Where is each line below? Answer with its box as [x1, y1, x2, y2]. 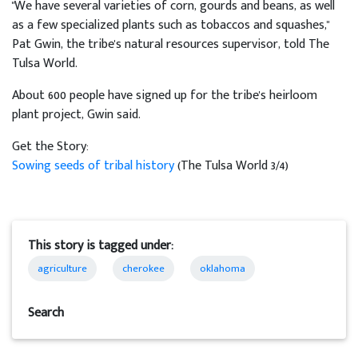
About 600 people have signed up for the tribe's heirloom [12, 85, 317, 107]
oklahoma [200, 260, 245, 278]
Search [28, 302, 64, 324]
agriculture [38, 260, 87, 278]
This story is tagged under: [28, 235, 173, 257]
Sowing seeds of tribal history [12, 155, 177, 177]
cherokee [122, 260, 165, 278]
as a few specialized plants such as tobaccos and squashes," [12, 14, 329, 37]
